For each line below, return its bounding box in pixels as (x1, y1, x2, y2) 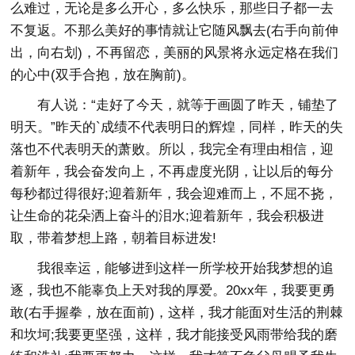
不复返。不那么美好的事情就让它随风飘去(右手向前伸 (10, 23, 339, 38)
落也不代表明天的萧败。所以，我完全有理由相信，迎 (10, 142, 334, 157)
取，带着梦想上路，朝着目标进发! (10, 231, 217, 246)
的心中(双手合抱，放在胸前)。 (10, 67, 196, 82)
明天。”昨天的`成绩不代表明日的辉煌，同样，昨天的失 (10, 120, 344, 135)
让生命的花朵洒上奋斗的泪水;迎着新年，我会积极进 (10, 208, 325, 223)
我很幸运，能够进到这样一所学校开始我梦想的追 (10, 261, 334, 276)
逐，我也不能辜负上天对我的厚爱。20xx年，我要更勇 (10, 283, 336, 298)
